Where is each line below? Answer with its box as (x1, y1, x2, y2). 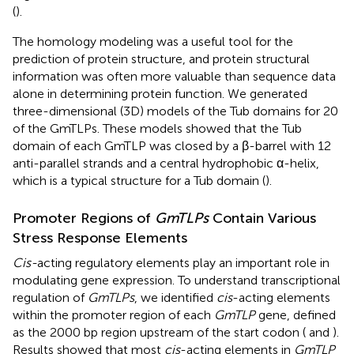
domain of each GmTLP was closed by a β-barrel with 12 (13, 137, 331, 153)
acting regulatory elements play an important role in (37, 254, 330, 270)
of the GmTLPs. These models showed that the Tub (13, 120, 302, 136)
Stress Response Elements (13, 228, 187, 247)
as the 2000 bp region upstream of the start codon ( (13, 324, 306, 340)
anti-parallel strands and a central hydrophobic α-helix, (13, 155, 319, 171)
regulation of (13, 289, 88, 305)
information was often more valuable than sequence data (13, 68, 336, 84)
